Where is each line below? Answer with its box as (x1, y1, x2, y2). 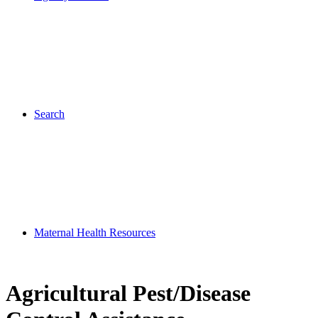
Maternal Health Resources (34, 226, 155, 238)
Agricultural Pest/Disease (6, 280, 251, 307)
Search (34, 108, 65, 120)
